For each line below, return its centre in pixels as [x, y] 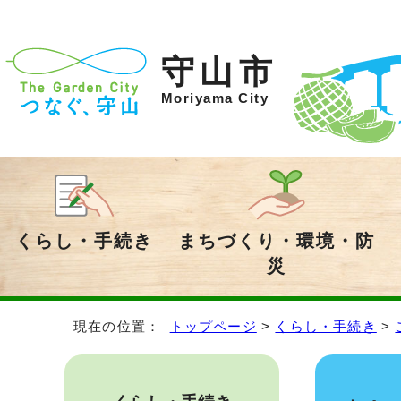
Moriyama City [215, 98]
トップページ [213, 326]
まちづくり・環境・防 [277, 241]
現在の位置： [122, 326]
